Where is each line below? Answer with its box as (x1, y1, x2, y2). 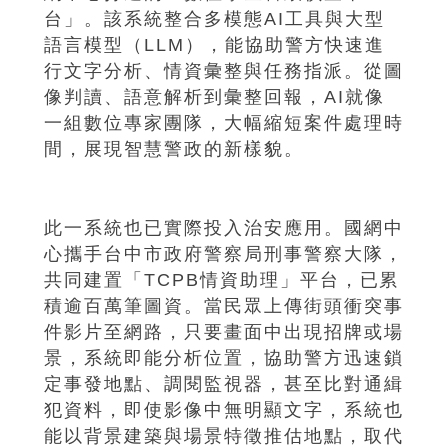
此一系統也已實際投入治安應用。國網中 (44, 217, 404, 238)
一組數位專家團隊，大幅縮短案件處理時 (44, 112, 404, 133)
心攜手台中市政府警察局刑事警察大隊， (44, 243, 404, 264)
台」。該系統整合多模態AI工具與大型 (44, 8, 385, 29)
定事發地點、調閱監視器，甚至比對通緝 (44, 373, 404, 394)
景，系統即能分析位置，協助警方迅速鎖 (44, 347, 404, 368)
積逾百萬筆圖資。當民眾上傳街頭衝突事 (44, 295, 404, 316)
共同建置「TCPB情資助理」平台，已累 (44, 269, 400, 290)
